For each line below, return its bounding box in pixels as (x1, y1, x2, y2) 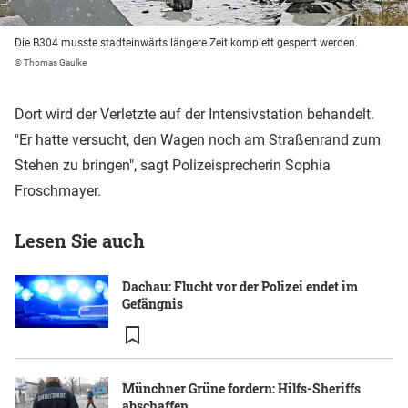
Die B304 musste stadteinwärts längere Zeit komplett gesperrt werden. (15, 36, 358, 49)
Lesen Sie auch (15, 229, 145, 252)
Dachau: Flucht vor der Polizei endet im (122, 278, 358, 295)
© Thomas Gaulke (15, 57, 87, 67)
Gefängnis (122, 295, 183, 312)
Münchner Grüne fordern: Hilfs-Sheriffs (122, 380, 361, 397)
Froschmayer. (15, 182, 101, 199)
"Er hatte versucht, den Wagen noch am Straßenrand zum (15, 131, 381, 148)
